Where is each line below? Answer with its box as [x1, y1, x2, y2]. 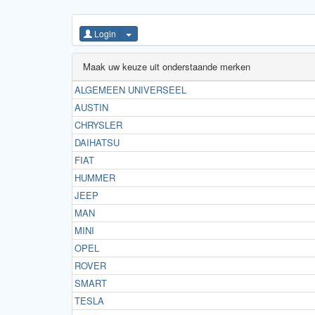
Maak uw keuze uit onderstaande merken [83, 60, 250, 73]
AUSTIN [75, 101, 108, 114]
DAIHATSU [75, 136, 120, 149]
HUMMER [75, 171, 115, 184]
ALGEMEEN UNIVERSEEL [75, 83, 186, 96]
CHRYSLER [75, 118, 122, 131]
